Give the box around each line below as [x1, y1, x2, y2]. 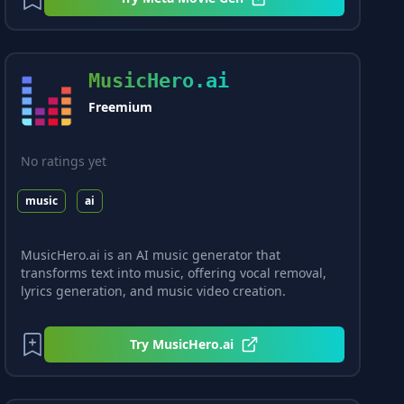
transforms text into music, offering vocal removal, [21, 263, 327, 281]
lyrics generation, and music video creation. [21, 281, 287, 299]
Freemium [88, 98, 153, 116]
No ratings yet [21, 152, 107, 170]
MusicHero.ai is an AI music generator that [21, 245, 281, 263]
